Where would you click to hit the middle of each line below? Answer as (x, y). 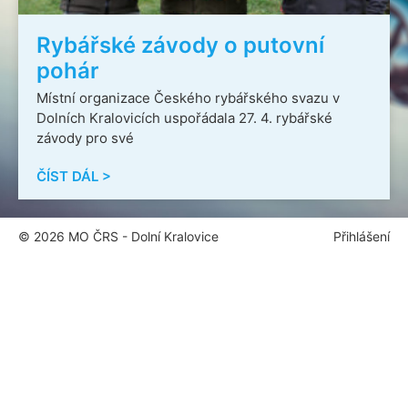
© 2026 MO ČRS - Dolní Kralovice (118, 237)
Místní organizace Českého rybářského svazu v (188, 98)
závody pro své (85, 138)
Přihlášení (362, 237)
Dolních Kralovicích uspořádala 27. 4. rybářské (184, 118)
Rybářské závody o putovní (180, 46)
